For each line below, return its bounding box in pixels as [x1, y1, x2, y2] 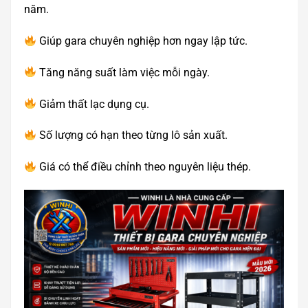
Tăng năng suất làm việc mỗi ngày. [36, 65, 210, 79]
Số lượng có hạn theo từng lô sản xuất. [36, 129, 228, 142]
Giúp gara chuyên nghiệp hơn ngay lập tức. [36, 34, 248, 48]
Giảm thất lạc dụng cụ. [36, 97, 150, 111]
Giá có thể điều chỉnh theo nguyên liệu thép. [36, 160, 252, 174]
